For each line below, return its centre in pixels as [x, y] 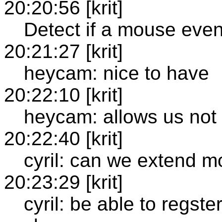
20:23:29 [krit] [63, 182]
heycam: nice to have [116, 73]
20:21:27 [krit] [63, 51]
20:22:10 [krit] [63, 95]
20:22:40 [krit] [63, 138]
